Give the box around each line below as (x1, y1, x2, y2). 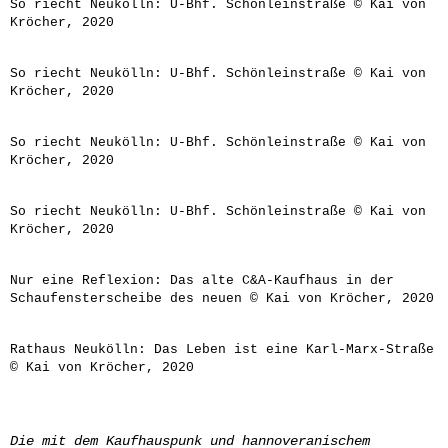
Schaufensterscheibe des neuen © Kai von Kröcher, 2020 (10, 291, 434, 306)
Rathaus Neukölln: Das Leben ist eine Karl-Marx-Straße (10, 342, 434, 357)
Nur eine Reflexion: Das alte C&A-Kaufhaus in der (10, 273, 394, 288)
